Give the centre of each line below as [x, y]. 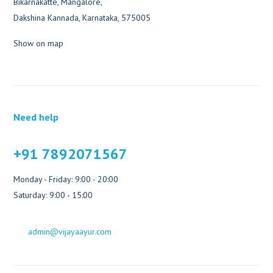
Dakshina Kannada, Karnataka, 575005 [82, 17]
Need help [36, 117]
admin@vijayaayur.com [70, 231]
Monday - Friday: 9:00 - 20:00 [66, 179]
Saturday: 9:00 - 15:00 [53, 195]
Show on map [39, 43]
